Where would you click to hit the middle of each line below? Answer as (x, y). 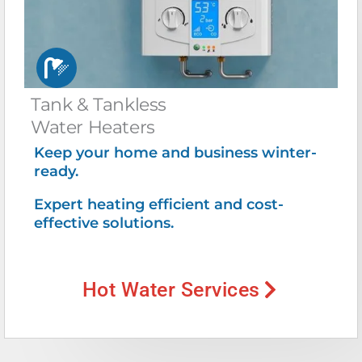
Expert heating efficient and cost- (159, 204)
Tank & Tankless (99, 104)
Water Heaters (93, 127)
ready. (58, 171)
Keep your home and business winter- (175, 152)
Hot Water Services (171, 289)
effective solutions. (104, 223)
